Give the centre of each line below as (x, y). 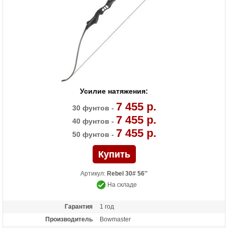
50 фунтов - (94, 135)
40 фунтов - (94, 121)
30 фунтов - (94, 108)
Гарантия (78, 206)
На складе (121, 185)
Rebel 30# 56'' (127, 174)
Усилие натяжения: (114, 91)
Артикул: (94, 174)
